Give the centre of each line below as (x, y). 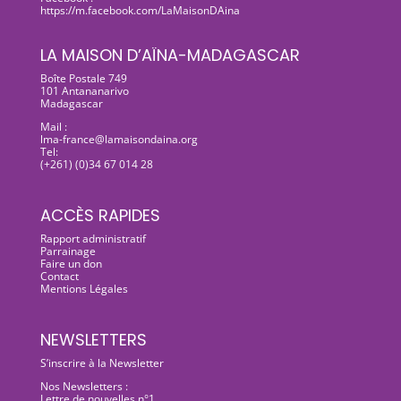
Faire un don (71, 264)
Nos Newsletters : (84, 387)
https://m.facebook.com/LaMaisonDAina (140, 10)
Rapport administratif (93, 239)
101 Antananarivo (84, 90)
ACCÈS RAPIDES (100, 216)
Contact (59, 277)
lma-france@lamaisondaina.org (119, 139)
